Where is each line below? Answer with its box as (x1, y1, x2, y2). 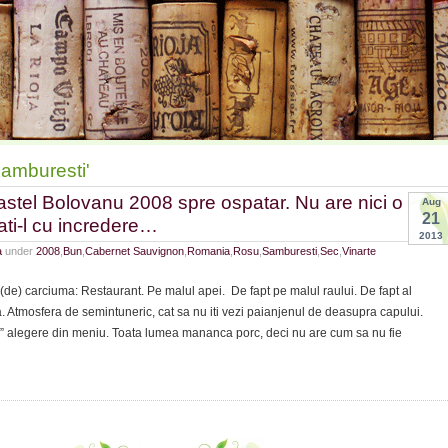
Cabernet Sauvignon (85, 245, 184, 257)
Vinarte (342, 245, 376, 257)
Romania (187, 245, 230, 257)
